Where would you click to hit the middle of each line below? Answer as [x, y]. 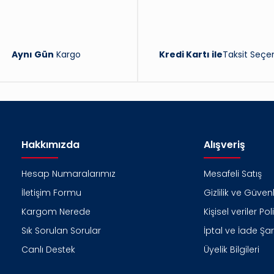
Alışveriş [224, 145]
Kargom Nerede [56, 212]
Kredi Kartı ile [191, 54]
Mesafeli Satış [232, 174]
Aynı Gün [33, 54]
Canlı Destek [48, 250]
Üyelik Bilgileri [231, 250]
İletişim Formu [51, 193]
